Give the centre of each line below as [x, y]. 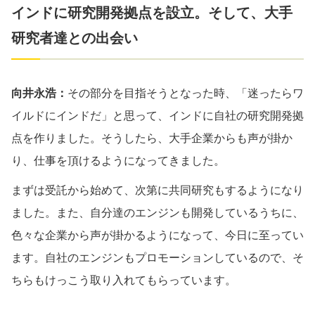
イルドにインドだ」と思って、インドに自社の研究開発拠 [157, 115]
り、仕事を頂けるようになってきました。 [118, 160]
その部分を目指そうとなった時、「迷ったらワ [186, 93]
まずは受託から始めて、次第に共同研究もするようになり [157, 190]
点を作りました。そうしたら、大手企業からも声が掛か [152, 138]
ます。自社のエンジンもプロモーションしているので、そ [157, 257]
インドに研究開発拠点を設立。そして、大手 [152, 12]
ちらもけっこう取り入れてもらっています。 [124, 280]
